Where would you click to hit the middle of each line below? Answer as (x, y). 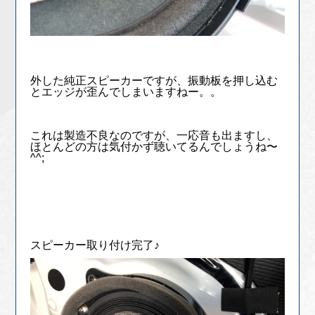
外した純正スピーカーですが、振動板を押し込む (154, 80)
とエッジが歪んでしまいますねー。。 (126, 91)
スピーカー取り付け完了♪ (95, 245)
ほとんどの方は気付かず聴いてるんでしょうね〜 (154, 146)
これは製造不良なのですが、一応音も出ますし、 (154, 135)
